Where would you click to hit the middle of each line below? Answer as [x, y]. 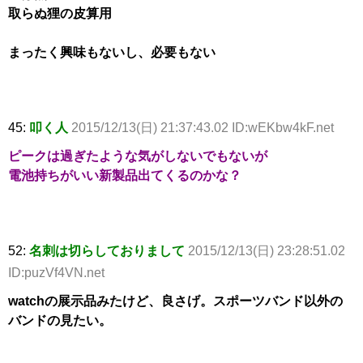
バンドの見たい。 [60, 321]
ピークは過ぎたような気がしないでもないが [138, 156]
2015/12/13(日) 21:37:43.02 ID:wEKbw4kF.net [203, 128]
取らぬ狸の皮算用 [60, 14]
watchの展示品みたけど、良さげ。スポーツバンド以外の [175, 301]
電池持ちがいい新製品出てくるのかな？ [125, 176]
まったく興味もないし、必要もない [112, 53]
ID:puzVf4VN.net [56, 273]
